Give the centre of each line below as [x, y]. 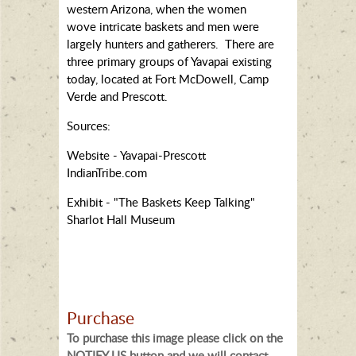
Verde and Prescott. [119, 96]
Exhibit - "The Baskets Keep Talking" [161, 201]
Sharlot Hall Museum [121, 219]
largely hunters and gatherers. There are [170, 43]
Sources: [89, 125]
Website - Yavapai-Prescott [136, 155]
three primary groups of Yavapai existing [169, 61]
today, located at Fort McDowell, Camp [168, 78]
